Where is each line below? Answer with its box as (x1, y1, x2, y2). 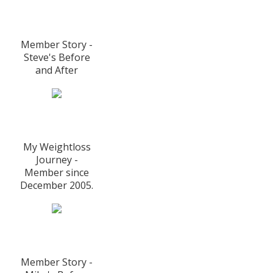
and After (35, 63, 79, 77)
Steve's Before (23, 51, 90, 65)
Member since (24, 166, 90, 180)
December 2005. (20, 179, 94, 193)
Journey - (35, 153, 78, 167)
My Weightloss (23, 140, 91, 154)
